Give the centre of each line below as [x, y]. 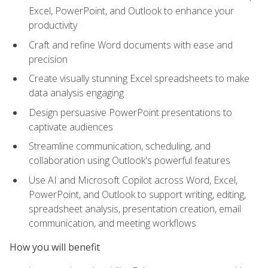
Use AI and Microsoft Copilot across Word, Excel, [133, 180]
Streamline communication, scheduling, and [120, 146]
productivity [53, 25]
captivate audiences [71, 127]
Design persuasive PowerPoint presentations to [130, 112]
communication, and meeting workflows [112, 223]
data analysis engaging [76, 93]
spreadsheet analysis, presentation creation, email [135, 208]
